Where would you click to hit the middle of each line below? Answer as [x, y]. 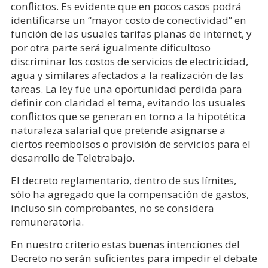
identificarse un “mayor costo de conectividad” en [128, 20]
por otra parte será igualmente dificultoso [110, 48]
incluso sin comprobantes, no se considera [112, 208]
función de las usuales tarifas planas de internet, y [131, 34]
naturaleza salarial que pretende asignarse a [118, 130]
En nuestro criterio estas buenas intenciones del [125, 244]
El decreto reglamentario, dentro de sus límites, [123, 180]
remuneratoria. [47, 222]
